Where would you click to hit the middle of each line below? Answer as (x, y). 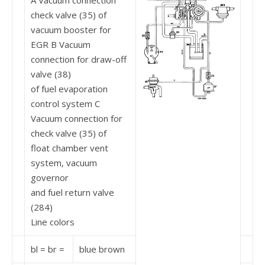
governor (50, 177)
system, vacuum (64, 163)
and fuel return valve (72, 192)
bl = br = (48, 249)
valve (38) (51, 74)
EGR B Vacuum (61, 44)
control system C (65, 104)
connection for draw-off (79, 59)
